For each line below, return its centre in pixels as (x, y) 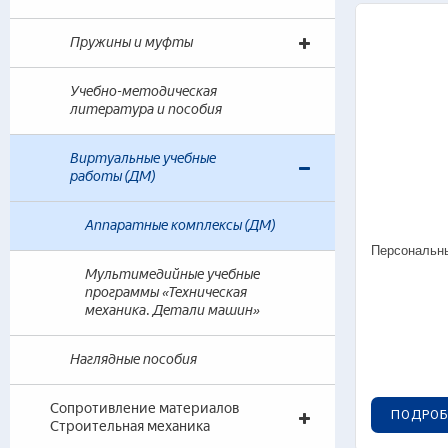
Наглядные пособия (133, 359)
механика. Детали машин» (172, 310)
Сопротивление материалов (144, 408)
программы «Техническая (166, 292)
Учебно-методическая (143, 91)
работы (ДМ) (112, 176)
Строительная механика (130, 426)
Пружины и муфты (131, 42)
